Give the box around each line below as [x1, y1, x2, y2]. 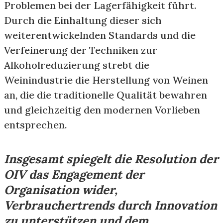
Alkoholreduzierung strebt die [4, 59, 149, 71]
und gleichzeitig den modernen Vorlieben [4, 104, 200, 116]
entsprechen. [4, 118, 67, 131]
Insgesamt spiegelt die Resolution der [4, 151, 219, 167]
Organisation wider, [4, 182, 117, 198]
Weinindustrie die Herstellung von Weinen [4, 74, 208, 86]
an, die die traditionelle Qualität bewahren [4, 89, 207, 101]
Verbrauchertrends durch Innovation [4, 198, 217, 213]
